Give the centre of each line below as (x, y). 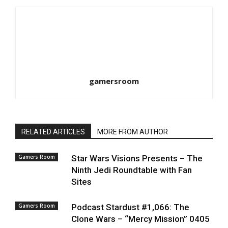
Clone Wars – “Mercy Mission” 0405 (140, 219)
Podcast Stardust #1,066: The (130, 207)
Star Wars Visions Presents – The (137, 158)
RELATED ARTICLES (53, 132)
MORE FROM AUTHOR (133, 132)
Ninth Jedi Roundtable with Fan (132, 170)
